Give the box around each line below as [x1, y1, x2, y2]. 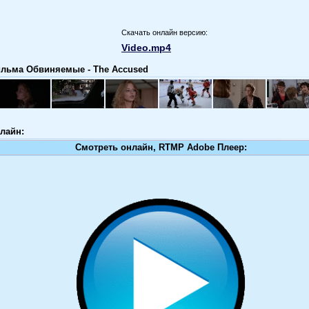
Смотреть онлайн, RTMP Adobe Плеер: [74, 141, 247, 152]
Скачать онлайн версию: [121, 28, 208, 37]
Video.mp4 [121, 41, 171, 53]
